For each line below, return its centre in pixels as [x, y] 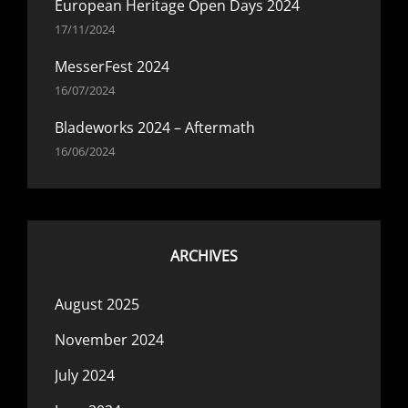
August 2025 [97, 304]
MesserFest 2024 [112, 66]
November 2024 [109, 339]
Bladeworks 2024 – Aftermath [155, 127]
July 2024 [85, 375]
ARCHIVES [204, 255]
